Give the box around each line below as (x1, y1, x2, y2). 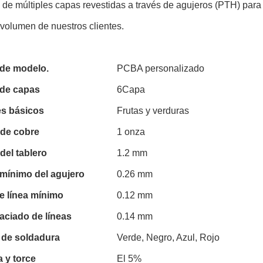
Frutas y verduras (117, 106, 189, 116)
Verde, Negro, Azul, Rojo (117, 232, 220, 242)
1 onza (117, 127, 145, 137)
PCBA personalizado (117, 63, 204, 73)
